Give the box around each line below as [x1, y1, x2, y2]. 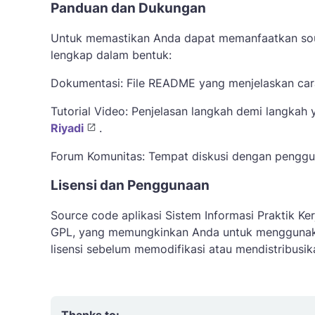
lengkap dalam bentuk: [51, 48, 172, 62]
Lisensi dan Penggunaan [51, 177, 210, 193]
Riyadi [51, 121, 84, 135]
